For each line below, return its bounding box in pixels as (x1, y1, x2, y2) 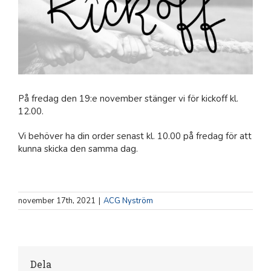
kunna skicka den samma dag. (18, 142, 138, 155)
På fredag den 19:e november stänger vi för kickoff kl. (18, 92, 238, 105)
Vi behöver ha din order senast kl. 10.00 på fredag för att (18, 129, 252, 142)
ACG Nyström (103, 195, 153, 206)
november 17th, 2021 (18, 195, 96, 206)
